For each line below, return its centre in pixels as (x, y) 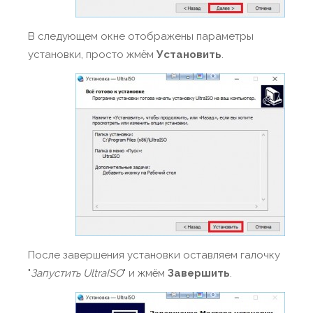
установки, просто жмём (92, 54)
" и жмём (145, 273)
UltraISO (103, 273)
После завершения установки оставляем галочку (154, 255)
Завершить (199, 273)
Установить (189, 54)
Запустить (57, 273)
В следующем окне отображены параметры (141, 36)
